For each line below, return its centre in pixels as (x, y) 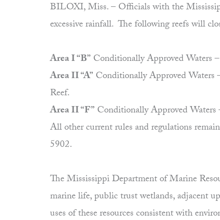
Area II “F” (72, 111)
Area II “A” (72, 77)
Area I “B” (70, 60)
